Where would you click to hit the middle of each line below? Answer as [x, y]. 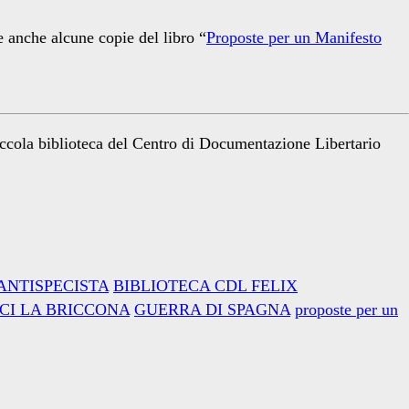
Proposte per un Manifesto [294, 38]
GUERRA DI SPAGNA [212, 310]
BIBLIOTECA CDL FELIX [205, 286]
